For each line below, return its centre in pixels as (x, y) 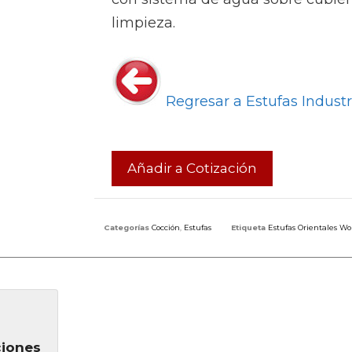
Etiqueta (248, 227)
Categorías (126, 227)
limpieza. (143, 22)
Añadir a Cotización (192, 168)
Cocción (166, 227)
